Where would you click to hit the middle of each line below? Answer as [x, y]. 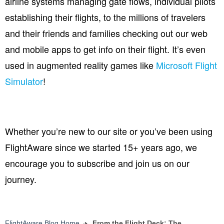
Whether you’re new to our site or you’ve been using [109, 131]
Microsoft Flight [186, 65]
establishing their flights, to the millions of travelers [105, 17]
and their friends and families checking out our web [106, 33]
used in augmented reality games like [80, 65]
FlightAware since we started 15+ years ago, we [101, 147]
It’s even [189, 49]
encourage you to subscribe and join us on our [97, 163]
